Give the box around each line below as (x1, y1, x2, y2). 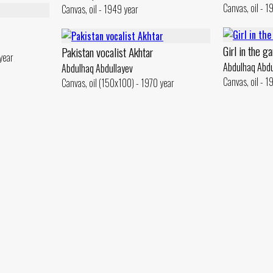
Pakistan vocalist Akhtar (62, 43, 153, 61)
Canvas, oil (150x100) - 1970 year (62, 76, 174, 90)
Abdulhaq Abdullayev (62, 61, 133, 76)
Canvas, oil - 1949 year (62, 2, 138, 17)
